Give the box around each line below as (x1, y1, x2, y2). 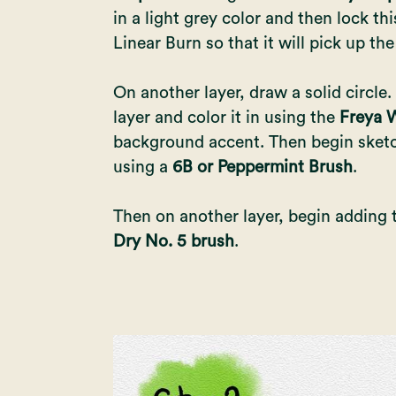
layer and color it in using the (112, 108, 335, 126)
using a (112, 157, 172, 176)
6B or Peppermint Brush (171, 157, 353, 176)
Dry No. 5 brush (112, 232, 234, 250)
